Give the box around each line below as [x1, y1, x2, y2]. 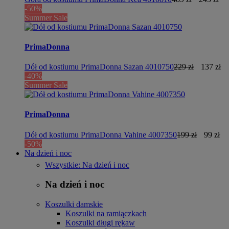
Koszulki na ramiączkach [65, 209, 147, 218]
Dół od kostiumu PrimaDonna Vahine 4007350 [25, 130, 177, 139]
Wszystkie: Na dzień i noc [45, 160, 129, 169]
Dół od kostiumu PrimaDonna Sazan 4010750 [25, 62, 174, 72]
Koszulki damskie [45, 200, 103, 209]
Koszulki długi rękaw [65, 218, 135, 227]
